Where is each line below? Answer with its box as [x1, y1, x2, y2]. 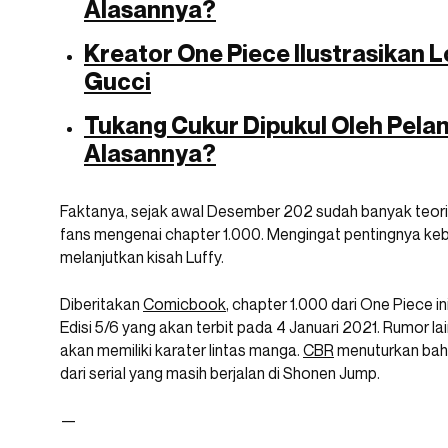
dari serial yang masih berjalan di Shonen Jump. [60, 363, 380, 384]
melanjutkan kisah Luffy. [60, 247, 224, 268]
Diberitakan [60, 294, 143, 315]
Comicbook [143, 294, 226, 315]
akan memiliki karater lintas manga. [60, 340, 303, 361]
